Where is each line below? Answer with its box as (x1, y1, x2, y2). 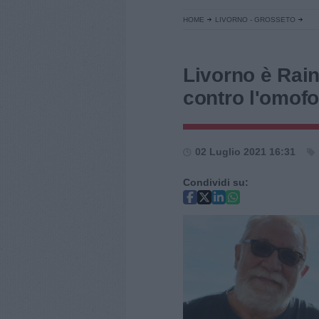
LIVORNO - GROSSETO (215, 16, 296, 23)
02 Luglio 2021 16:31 (195, 146, 296, 157)
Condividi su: (183, 177, 249, 188)
